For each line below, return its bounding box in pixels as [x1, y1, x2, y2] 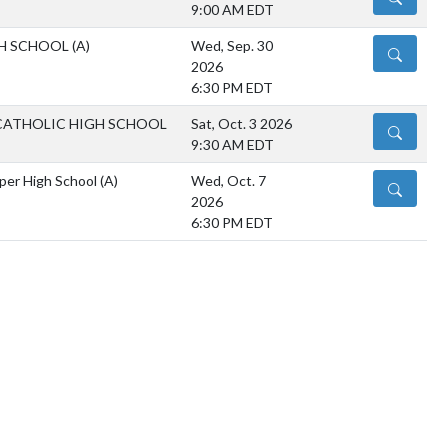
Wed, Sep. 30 [191, 37, 273, 55]
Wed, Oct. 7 [191, 172, 266, 190]
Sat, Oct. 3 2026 [191, 115, 292, 133]
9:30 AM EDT [191, 136, 274, 154]
